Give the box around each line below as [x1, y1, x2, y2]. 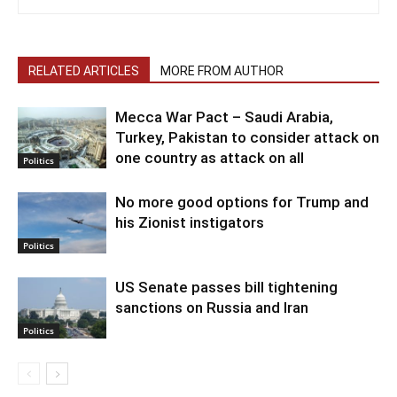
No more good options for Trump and [115, 192, 369, 211]
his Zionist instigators [115, 213, 264, 231]
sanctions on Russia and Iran [115, 298, 308, 316]
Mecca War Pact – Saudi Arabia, [115, 107, 333, 126]
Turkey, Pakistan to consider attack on [115, 128, 379, 146]
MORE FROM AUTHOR [160, 63, 284, 78]
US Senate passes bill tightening [115, 277, 338, 296]
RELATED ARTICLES [28, 63, 139, 78]
